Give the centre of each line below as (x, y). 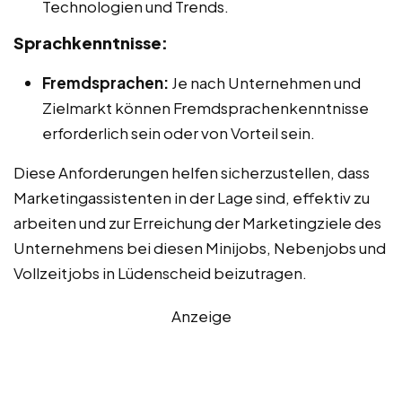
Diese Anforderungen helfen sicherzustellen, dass (192, 172)
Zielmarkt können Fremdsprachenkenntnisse (205, 107)
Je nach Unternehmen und (265, 82)
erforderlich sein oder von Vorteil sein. (179, 132)
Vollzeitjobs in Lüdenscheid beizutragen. (160, 272)
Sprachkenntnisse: (91, 42)
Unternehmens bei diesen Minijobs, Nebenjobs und (200, 247)
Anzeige (201, 315)
